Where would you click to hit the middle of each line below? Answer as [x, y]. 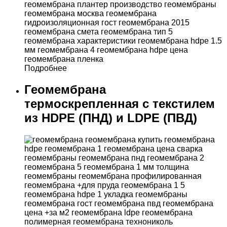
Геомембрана [65, 90]
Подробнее [46, 68]
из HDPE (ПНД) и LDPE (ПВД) [111, 118]
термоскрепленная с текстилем [120, 104]
